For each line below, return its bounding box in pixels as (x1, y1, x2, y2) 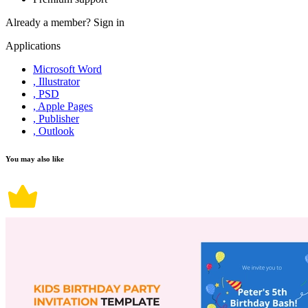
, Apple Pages (33, 100, 93, 113)
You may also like (5, 155, 64, 164)
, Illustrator (33, 76, 80, 88)
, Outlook (33, 125, 74, 137)
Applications (5, 40, 60, 52)
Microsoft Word (33, 63, 102, 76)
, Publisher (33, 113, 79, 125)
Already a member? (5, 16, 93, 29)
